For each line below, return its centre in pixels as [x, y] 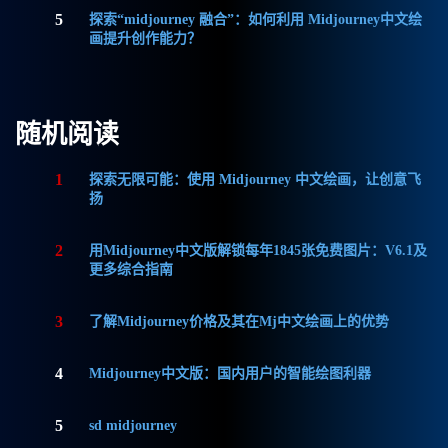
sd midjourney [133, 425]
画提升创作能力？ [145, 38]
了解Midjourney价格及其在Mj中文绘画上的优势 [239, 321]
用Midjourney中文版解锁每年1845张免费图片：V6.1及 [258, 250]
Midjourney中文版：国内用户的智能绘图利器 [230, 373]
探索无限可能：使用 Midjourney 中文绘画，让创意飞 [255, 179]
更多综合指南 [131, 269]
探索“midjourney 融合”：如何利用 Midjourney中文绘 [256, 19]
